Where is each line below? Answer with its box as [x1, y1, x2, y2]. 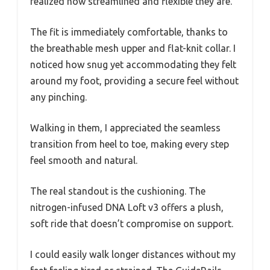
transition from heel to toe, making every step [30, 138, 229, 149]
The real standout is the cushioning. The [30, 185, 206, 196]
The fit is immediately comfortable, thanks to [30, 26, 228, 37]
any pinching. [30, 91, 87, 102]
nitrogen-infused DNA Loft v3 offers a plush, [30, 201, 224, 213]
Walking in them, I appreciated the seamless [30, 122, 221, 133]
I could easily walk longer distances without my [30, 248, 236, 260]
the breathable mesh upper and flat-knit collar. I [30, 42, 236, 54]
